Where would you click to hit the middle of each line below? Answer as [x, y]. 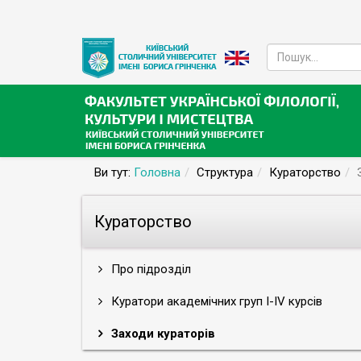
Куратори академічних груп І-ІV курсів [215, 302]
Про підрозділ [149, 270]
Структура [225, 173]
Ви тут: [114, 173]
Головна [157, 173]
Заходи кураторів [162, 334]
